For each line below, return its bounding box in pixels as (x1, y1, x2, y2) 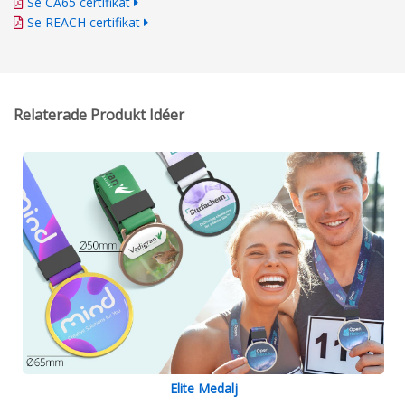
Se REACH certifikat (27, 14, 140, 32)
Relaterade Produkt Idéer (14, 105, 184, 126)
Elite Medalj (169, 380, 238, 398)
